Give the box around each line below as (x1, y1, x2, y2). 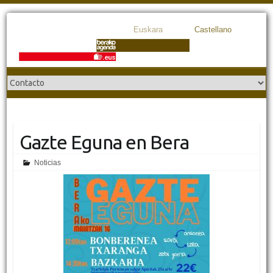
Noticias (34, 158, 62, 168)
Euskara (133, 25, 163, 34)
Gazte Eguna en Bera (19, 131, 189, 154)
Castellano (194, 25, 232, 34)
